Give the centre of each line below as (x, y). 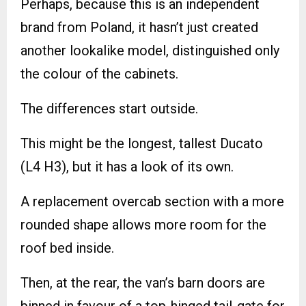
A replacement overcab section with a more (152, 202)
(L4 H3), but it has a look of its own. (127, 167)
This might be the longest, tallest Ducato (142, 144)
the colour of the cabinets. (99, 74)
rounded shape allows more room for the (143, 225)
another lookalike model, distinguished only (150, 51)
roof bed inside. (67, 248)
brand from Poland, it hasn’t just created (139, 28)
